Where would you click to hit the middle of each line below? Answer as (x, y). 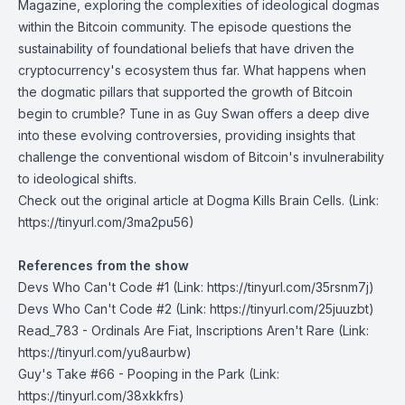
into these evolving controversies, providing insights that (187, 135)
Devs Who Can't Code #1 (94, 287)
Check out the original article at (113, 200)
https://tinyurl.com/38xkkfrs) (101, 396)
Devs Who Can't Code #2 (95, 309)
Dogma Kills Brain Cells (274, 200)
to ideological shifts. (77, 179)
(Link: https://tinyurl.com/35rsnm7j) (272, 287)
